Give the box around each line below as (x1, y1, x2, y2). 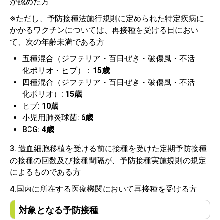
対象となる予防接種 (19, 205, 98, 215)
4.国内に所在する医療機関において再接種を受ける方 (10, 184, 197, 193)
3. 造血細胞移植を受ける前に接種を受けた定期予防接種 (10, 144, 207, 153)
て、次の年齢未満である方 (10, 37, 104, 47)
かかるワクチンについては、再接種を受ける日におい (10, 26, 198, 35)
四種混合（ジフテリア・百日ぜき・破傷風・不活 (22, 78, 195, 87)
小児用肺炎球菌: (22, 113, 81, 122)
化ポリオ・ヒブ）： (22, 66, 93, 75)
